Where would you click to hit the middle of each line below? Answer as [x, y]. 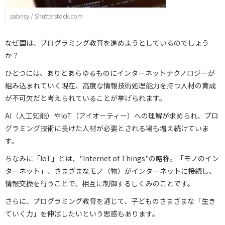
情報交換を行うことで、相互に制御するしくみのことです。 [100, 183]
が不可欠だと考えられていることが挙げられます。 [86, 98]
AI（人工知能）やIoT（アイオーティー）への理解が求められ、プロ [112, 115]
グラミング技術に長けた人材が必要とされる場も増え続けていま [107, 128]
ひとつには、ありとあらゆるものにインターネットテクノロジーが [110, 73]
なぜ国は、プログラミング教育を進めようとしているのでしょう [107, 42]
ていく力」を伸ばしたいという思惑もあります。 [82, 213]
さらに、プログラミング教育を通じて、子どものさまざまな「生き [110, 201]
